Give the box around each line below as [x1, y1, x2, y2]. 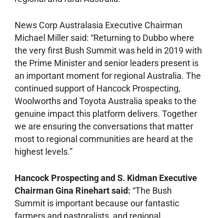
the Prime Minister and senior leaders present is [15, 57, 199, 68]
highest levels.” [15, 146, 73, 157]
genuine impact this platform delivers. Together [15, 108, 197, 119]
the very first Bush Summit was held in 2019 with [15, 45, 202, 55]
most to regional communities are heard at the [15, 133, 193, 144]
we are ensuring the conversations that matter [15, 121, 193, 131]
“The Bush [130, 185, 172, 196]
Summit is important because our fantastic [15, 198, 179, 208]
